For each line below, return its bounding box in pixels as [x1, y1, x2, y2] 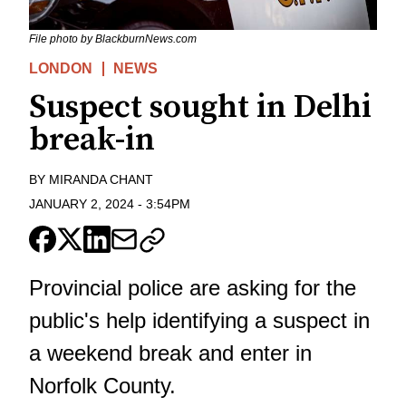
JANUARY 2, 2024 [29, 196, 134, 211]
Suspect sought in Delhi [29, 86, 372, 128]
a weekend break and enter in [29, 340, 312, 365]
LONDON [29, 60, 92, 76]
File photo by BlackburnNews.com [29, 32, 197, 45]
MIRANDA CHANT [49, 171, 153, 187]
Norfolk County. [29, 372, 176, 398]
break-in [29, 119, 155, 160]
